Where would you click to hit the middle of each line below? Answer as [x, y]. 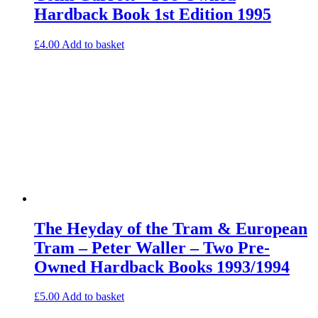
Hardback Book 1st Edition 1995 [153, 14]
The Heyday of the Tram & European [171, 228]
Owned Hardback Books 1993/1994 [162, 267]
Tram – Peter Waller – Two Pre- [152, 247]
